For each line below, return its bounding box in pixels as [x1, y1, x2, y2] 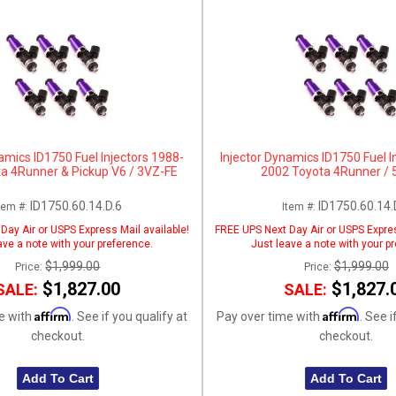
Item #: [282, 200, 319, 213]
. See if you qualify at [71, 308, 187, 324]
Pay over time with [217, 308, 324, 324]
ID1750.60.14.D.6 [29, 198, 122, 213]
